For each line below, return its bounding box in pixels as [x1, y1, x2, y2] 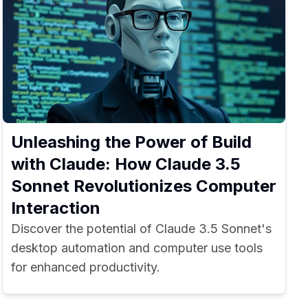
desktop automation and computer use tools [10, 241, 263, 255]
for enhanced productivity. [10, 260, 160, 274]
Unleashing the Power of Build [10, 132, 252, 152]
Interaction [10, 198, 100, 218]
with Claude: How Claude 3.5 [10, 154, 241, 174]
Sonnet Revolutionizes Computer [10, 176, 276, 196]
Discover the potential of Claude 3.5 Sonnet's [10, 221, 272, 236]
